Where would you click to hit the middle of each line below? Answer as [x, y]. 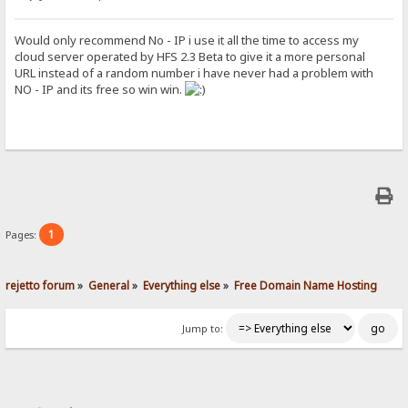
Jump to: [202, 328]
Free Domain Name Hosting [306, 285]
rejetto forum [41, 285]
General [109, 285]
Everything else [182, 285]
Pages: [23, 235]
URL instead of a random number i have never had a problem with [194, 73]
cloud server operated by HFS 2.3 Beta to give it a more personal [190, 57]
